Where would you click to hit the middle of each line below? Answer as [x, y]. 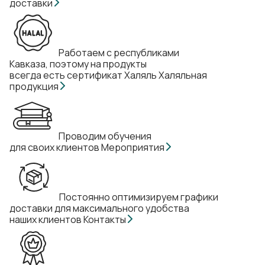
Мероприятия [134, 147]
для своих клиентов [54, 147]
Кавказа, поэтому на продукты [78, 64]
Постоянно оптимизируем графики [139, 197]
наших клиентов [46, 219]
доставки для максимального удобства [99, 208]
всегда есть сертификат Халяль [83, 75]
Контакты [106, 219]
